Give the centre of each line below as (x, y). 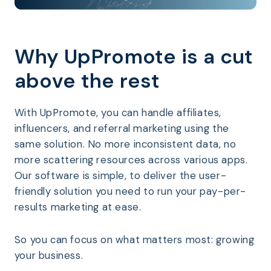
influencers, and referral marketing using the (122, 128)
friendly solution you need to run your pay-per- (130, 191)
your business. (49, 256)
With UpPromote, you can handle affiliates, (118, 112)
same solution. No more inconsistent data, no (125, 144)
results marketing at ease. (78, 207)
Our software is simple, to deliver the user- (120, 175)
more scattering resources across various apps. (131, 159)
